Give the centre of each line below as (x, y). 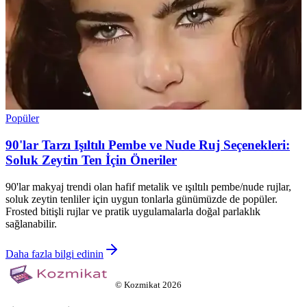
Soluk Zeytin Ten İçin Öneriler (91, 160)
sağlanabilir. (31, 223)
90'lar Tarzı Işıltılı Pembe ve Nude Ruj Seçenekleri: (148, 145)
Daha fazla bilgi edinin (54, 254)
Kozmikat (142, 284)
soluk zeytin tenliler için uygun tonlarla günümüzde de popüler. (142, 199)
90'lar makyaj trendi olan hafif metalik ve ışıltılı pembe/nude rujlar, (148, 186)
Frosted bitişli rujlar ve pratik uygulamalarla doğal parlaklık (133, 211)
